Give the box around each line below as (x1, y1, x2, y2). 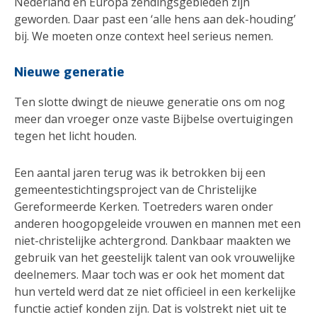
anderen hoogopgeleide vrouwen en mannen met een (14, 215, 301, 231)
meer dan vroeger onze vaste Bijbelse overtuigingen (14, 111, 293, 127)
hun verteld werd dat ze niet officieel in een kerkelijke (14, 283, 296, 299)
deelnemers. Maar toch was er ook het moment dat (14, 266, 284, 282)
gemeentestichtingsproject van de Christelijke (14, 181, 257, 197)
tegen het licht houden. (14, 128, 137, 144)
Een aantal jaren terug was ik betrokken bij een (14, 164, 265, 180)
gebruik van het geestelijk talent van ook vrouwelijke (14, 249, 295, 265)
